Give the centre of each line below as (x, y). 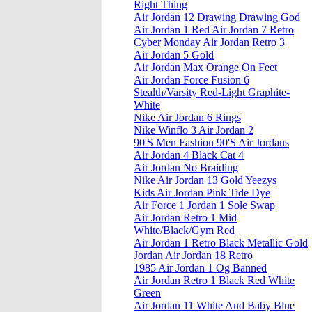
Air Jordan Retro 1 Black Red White (214, 281)
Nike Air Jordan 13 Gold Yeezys (205, 180)
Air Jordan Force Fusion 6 (192, 80)
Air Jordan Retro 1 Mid (185, 218)
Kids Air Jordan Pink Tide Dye (202, 193)
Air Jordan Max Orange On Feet (205, 68)
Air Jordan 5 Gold (174, 55)
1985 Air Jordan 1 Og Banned (200, 268)
